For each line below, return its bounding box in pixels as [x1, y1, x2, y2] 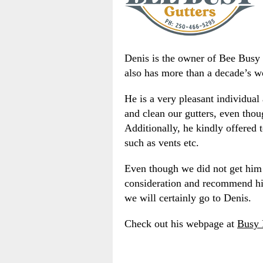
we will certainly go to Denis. [124, 192, 251, 204]
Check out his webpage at [124, 218, 237, 230]
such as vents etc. [124, 137, 199, 149]
